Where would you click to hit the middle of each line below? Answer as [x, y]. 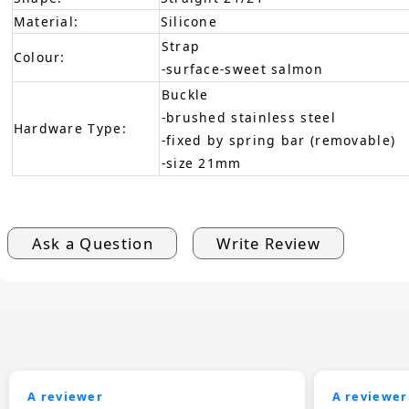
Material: [46, 21]
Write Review [268, 243]
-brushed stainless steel [248, 117]
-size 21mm [201, 163]
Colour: [39, 57]
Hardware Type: [70, 128]
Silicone [189, 21]
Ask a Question [93, 243]
